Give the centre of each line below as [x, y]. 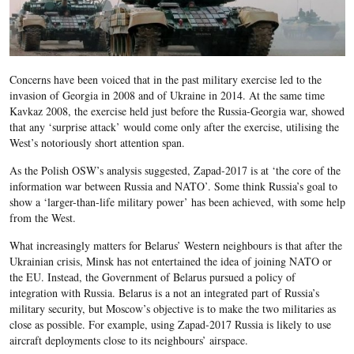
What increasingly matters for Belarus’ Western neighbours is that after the [175, 246]
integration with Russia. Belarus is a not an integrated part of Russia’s [164, 293]
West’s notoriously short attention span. [97, 143]
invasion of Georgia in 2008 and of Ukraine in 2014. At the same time [167, 96]
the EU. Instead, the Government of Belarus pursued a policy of [152, 277]
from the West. [42, 218]
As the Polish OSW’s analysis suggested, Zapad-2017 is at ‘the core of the [175, 171]
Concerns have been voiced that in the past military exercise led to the [165, 80]
